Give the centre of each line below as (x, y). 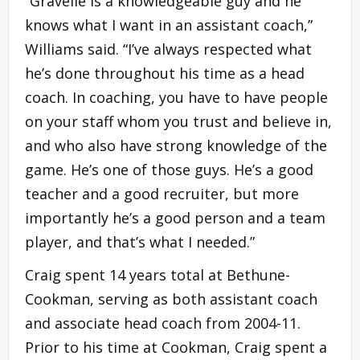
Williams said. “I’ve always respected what (168, 49)
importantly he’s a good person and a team (175, 217)
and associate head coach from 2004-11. (163, 323)
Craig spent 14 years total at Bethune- (157, 274)
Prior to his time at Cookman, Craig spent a (176, 347)
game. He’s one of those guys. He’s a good (169, 169)
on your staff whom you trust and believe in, (178, 121)
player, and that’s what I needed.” (140, 241)
